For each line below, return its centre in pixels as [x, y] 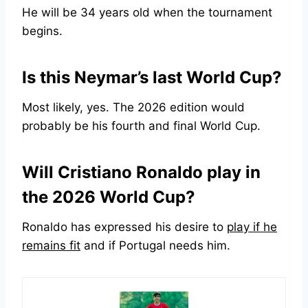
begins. [42, 31]
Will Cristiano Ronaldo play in [141, 173]
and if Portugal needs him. [155, 246]
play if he [252, 227]
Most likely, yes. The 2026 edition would [133, 108]
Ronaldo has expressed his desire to [124, 227]
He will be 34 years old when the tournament [147, 13]
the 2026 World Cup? [109, 197]
